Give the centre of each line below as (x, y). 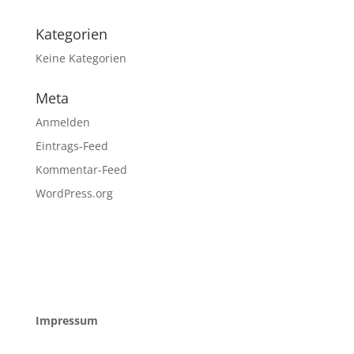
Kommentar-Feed (81, 170)
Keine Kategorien (81, 58)
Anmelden (62, 122)
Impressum (66, 321)
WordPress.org (74, 194)
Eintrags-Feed (72, 146)
